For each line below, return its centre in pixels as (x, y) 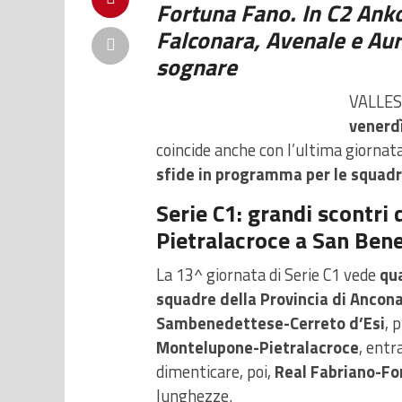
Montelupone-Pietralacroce (258, 348)
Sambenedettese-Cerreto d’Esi (271, 323)
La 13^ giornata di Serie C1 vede (268, 275)
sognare (199, 67)
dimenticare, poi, (215, 372)
